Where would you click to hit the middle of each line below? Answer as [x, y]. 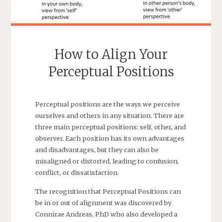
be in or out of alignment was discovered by [103, 203]
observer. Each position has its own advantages [110, 138]
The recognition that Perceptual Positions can [108, 192]
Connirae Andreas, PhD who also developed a [106, 214]
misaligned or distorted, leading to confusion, [107, 161]
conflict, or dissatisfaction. [77, 172]
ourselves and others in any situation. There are [109, 115]
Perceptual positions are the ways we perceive [107, 104]
